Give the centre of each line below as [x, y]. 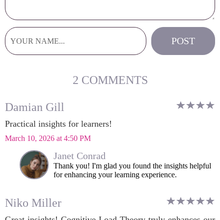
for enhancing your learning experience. [115, 175]
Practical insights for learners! [58, 124]
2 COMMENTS [110, 80]
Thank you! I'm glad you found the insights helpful [132, 166]
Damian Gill [35, 107]
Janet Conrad [80, 156]
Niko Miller [33, 203]
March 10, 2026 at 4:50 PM [48, 138]
